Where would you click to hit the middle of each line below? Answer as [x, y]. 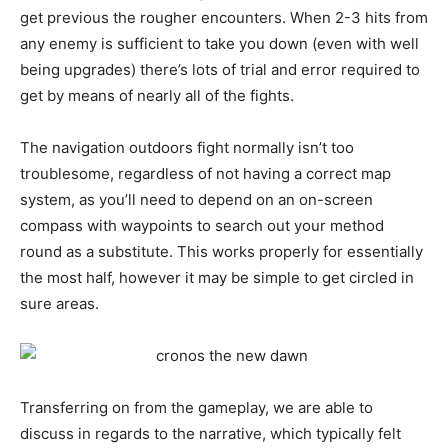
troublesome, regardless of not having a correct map [205, 174]
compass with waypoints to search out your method [202, 226]
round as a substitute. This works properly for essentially [221, 252]
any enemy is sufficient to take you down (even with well [219, 44]
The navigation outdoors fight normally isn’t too [187, 148]
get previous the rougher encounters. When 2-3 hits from [224, 18]
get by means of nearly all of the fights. [157, 96]
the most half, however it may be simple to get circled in [217, 278]
